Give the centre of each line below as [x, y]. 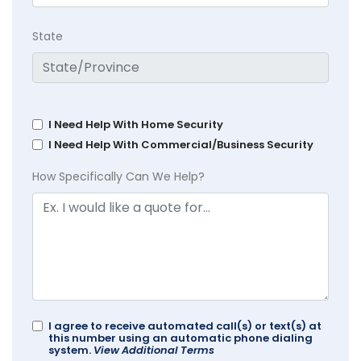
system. [71, 351]
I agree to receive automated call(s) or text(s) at [185, 326]
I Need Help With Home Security [136, 125]
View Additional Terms [154, 351]
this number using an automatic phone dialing [180, 338]
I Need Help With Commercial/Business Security [181, 145]
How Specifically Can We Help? [118, 177]
